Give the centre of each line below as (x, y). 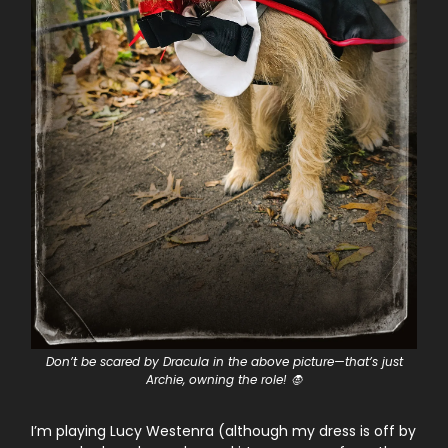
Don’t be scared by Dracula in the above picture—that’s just (224, 361)
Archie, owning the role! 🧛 (224, 379)
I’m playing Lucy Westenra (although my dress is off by (223, 430)
